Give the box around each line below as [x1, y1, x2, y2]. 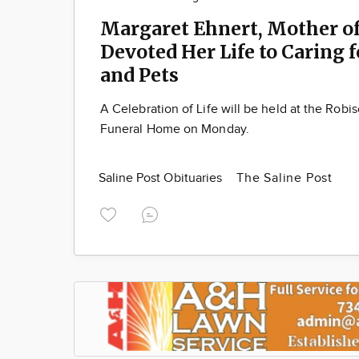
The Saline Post [236, 170, 333, 186]
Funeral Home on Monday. [100, 121, 249, 137]
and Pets [100, 63, 179, 87]
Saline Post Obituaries [99, 170, 225, 186]
